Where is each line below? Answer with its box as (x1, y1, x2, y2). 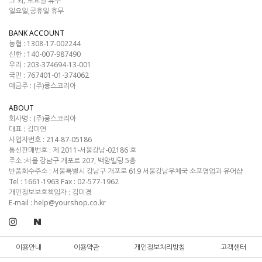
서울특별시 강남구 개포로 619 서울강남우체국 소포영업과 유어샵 (51, 166, 243, 176)
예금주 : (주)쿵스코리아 (9, 81, 76, 91)
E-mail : (9, 198, 32, 208)
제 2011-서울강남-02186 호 (51, 145, 136, 155)
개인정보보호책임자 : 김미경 (9, 187, 91, 197)
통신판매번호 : (9, 145, 51, 155)
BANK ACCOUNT (9, 28, 64, 38)
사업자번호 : (9, 135, 44, 144)
